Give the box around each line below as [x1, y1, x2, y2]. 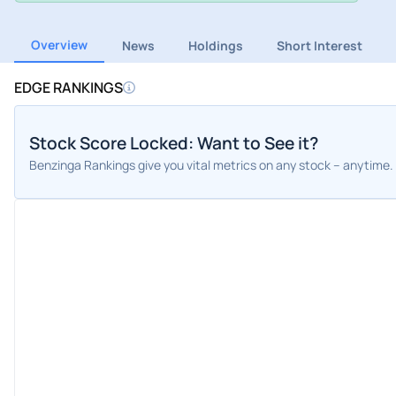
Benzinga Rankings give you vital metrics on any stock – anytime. [29, 156, 393, 173]
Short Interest [277, 37, 363, 55]
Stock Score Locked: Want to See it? [29, 131, 318, 155]
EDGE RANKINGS [14, 78, 123, 98]
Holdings [187, 37, 243, 55]
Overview [31, 36, 88, 54]
